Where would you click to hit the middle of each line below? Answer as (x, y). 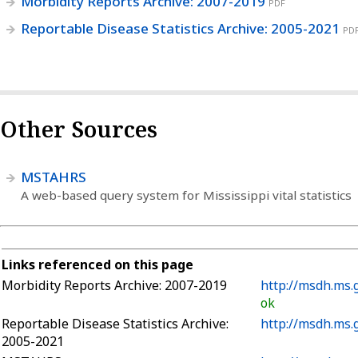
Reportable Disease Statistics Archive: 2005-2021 (180, 28)
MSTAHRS (53, 177)
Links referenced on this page (97, 264)
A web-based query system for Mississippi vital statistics (186, 195)
